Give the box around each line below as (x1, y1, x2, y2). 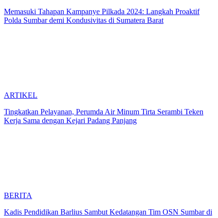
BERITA (4, 191, 32, 200)
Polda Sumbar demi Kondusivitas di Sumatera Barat (4, 16, 163, 24)
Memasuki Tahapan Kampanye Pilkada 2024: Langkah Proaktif (4, 7, 200, 16)
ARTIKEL (4, 91, 37, 99)
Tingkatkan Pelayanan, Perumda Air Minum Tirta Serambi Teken (4, 107, 203, 116)
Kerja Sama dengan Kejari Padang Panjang (4, 116, 137, 125)
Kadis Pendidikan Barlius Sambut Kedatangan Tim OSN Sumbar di (4, 207, 212, 216)
